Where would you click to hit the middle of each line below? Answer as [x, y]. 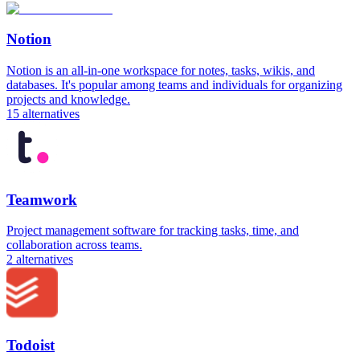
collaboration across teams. [74, 245]
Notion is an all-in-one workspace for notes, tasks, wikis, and [161, 70]
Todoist [31, 346]
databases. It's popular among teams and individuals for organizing [174, 84]
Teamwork [42, 199]
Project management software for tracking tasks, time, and [153, 231]
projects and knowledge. [68, 99]
